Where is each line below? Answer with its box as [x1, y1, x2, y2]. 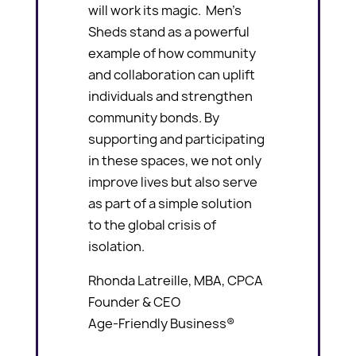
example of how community [88, 44, 257, 62]
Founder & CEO [88, 292, 181, 311]
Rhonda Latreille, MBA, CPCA [88, 271, 264, 289]
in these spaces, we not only [88, 151, 262, 169]
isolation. [88, 237, 145, 255]
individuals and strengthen [88, 87, 253, 105]
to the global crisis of [88, 215, 217, 234]
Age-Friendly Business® [88, 314, 235, 332]
